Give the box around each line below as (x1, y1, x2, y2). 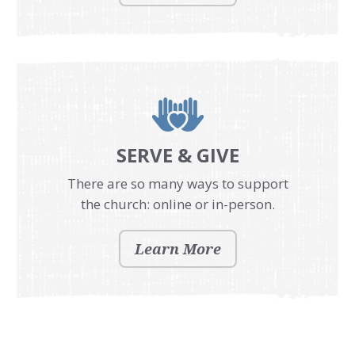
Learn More (134, 239, 221, 258)
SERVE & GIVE (116, 141, 239, 168)
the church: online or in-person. (80, 194, 275, 213)
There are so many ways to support (67, 174, 288, 193)
